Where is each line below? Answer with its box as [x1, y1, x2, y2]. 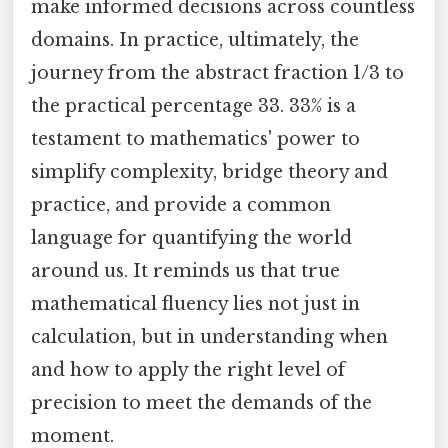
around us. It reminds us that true [31, 260, 340, 283]
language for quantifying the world [31, 227, 352, 250]
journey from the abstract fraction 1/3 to [31, 62, 404, 85]
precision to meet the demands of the [31, 392, 372, 415]
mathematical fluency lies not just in [31, 293, 360, 316]
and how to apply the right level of [31, 359, 345, 382]
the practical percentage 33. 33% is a [31, 95, 356, 118]
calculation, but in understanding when [31, 326, 388, 349]
